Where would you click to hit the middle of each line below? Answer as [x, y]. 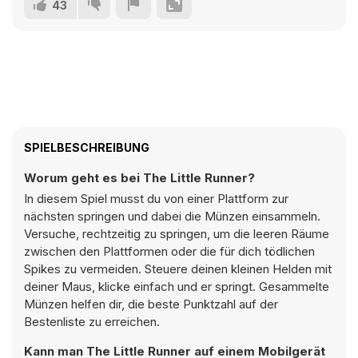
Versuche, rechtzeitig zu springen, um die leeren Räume [177, 234]
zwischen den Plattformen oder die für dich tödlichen [169, 251]
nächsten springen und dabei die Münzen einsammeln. [172, 216]
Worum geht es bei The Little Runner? [139, 178]
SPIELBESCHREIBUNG [87, 147]
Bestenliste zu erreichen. [92, 322]
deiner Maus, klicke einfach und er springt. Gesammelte [177, 286]
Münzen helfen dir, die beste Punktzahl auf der [151, 304]
